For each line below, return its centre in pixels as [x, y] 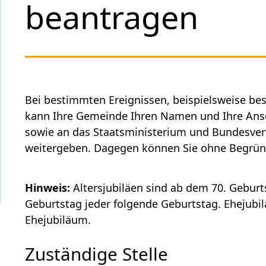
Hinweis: [48, 188]
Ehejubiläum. [58, 220]
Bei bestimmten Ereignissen [96, 100]
